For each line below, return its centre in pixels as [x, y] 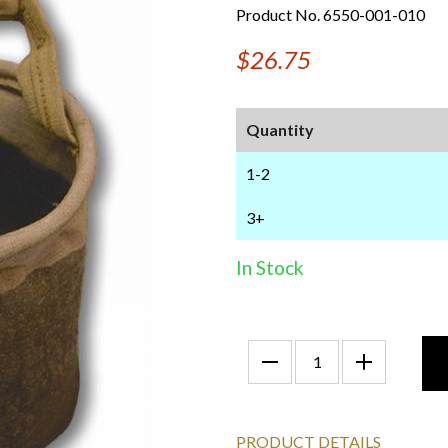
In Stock [270, 267]
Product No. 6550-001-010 [330, 14]
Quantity [280, 129]
